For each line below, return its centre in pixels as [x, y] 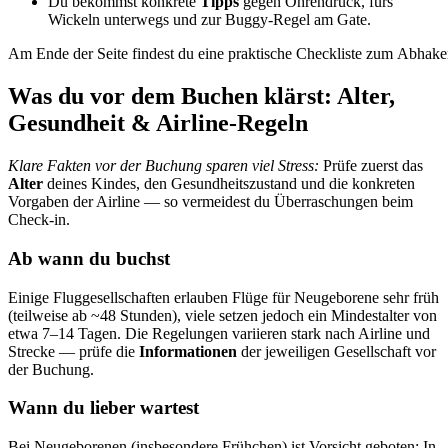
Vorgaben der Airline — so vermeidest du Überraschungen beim [210, 202]
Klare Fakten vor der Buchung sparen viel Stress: [163, 166]
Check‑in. [39, 220]
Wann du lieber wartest [103, 408]
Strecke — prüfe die [73, 351]
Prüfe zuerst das [371, 166]
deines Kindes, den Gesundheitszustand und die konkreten [229, 184]
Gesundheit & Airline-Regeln [158, 123]
